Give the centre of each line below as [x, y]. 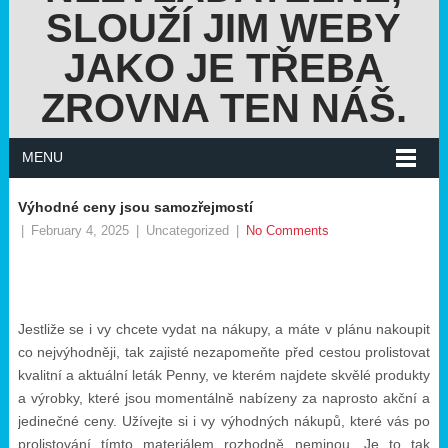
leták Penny [168, 375]
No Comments [287, 230]
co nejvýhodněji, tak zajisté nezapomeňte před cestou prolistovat [224, 352]
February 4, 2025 [79, 230]
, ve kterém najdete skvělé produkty [317, 375]
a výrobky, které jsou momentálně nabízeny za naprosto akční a [224, 398]
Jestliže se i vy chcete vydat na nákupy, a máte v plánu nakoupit [224, 329]
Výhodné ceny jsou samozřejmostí [135, 207]
